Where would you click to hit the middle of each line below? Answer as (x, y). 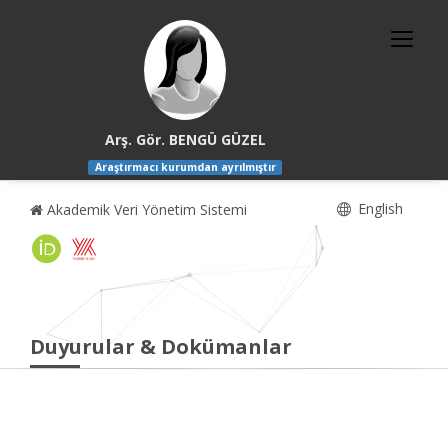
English (378, 209)
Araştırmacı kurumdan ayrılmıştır (185, 167)
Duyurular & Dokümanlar (161, 347)
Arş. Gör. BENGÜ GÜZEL (185, 139)
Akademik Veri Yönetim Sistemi (145, 210)
